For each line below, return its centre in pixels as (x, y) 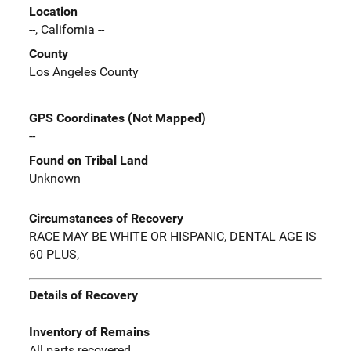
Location (53, 11)
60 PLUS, (54, 254)
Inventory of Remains (89, 332)
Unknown (55, 178)
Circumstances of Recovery (106, 218)
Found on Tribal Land (89, 160)
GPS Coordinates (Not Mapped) (118, 118)
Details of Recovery (83, 295)
